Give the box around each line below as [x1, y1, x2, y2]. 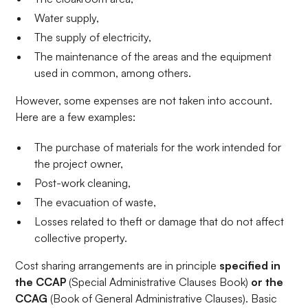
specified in [219, 258, 281, 273]
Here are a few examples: [15, 110, 136, 124]
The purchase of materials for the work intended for [34, 140, 282, 155]
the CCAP [15, 275, 67, 289]
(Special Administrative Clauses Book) [66, 275, 252, 289]
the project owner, [34, 157, 124, 171]
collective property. [34, 231, 128, 245]
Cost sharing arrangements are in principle [15, 258, 220, 273]
